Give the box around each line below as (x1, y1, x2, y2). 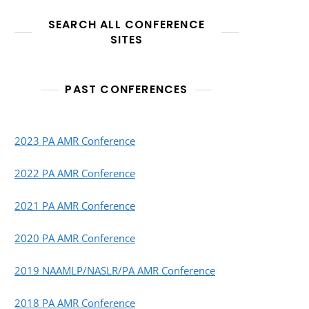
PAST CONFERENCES (65, 81, 188, 97)
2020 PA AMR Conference (14, 230, 135, 245)
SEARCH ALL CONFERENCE (48, 16, 206, 32)
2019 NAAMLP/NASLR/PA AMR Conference (14, 263, 215, 277)
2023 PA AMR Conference (14, 133, 135, 148)
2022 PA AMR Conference (14, 166, 135, 180)
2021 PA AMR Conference (14, 198, 135, 212)
